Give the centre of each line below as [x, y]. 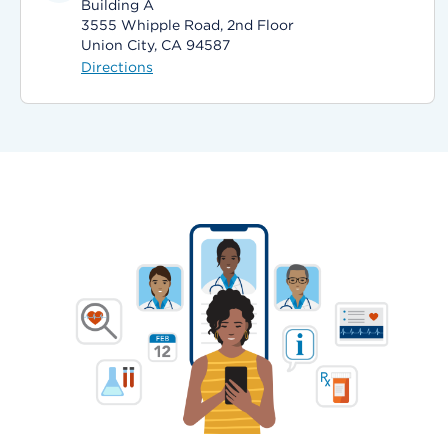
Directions [117, 67]
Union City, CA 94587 [155, 45]
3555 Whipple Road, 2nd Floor [187, 25]
